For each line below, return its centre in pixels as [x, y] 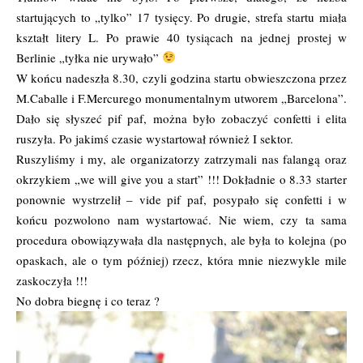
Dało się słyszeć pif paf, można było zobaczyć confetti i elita [181, 118]
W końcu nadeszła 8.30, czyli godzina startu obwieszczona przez [181, 77]
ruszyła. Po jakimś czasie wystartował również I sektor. [155, 138]
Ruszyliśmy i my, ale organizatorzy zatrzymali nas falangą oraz [181, 158]
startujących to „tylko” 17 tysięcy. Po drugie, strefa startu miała [181, 17]
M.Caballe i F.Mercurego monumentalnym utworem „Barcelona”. [181, 98]
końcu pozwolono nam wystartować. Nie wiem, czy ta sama [181, 219]
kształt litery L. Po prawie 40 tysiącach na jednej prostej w [181, 37]
